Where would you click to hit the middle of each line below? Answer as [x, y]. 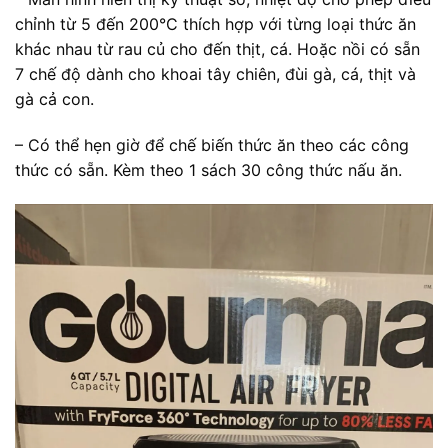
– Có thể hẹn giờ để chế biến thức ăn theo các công [212, 144]
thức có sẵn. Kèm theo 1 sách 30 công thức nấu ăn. [208, 169]
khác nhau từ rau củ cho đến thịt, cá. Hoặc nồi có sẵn [217, 48]
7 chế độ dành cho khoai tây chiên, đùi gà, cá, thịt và [215, 73]
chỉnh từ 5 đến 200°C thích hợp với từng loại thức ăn [215, 23]
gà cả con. [54, 98]
